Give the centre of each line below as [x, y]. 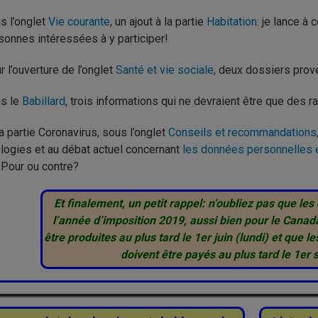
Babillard [44, 101]
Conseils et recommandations [242, 132]
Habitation [232, 22]
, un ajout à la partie [158, 22]
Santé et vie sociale [165, 70]
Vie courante [79, 22]
